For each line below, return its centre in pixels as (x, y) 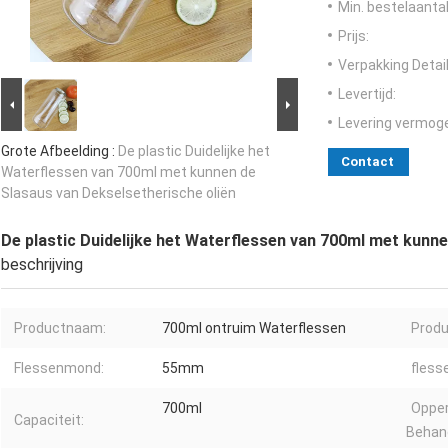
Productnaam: (60, 328)
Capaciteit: (49, 420)
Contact (367, 162)
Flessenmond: (59, 368)
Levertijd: (367, 94)
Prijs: (353, 36)
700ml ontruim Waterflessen (254, 328)
